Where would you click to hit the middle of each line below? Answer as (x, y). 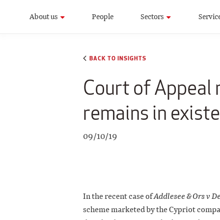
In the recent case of (118, 196)
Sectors (152, 16)
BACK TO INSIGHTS (118, 58)
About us (44, 16)
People (103, 16)
